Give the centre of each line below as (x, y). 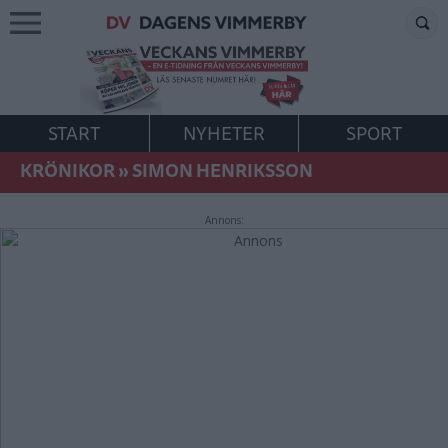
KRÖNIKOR (67, 170)
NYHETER (224, 133)
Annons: (224, 220)
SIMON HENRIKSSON (222, 170)
